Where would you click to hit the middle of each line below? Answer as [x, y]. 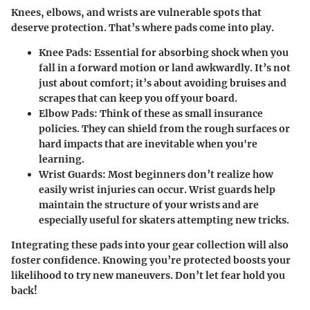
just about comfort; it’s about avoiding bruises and [163, 83]
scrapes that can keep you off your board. [138, 98]
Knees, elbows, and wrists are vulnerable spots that [136, 12]
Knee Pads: [65, 52]
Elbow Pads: [68, 113]
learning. [62, 159]
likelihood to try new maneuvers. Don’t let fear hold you [148, 275]
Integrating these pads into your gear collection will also [150, 245]
